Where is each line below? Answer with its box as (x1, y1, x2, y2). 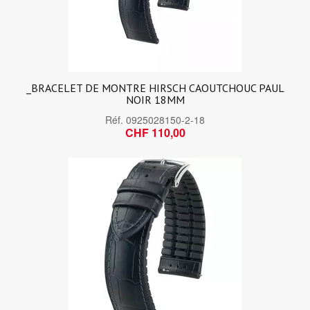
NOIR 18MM (125, 93, 185, 107)
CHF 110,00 (125, 125, 185, 140)
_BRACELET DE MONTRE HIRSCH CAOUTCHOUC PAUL (26, 81, 284, 95)
